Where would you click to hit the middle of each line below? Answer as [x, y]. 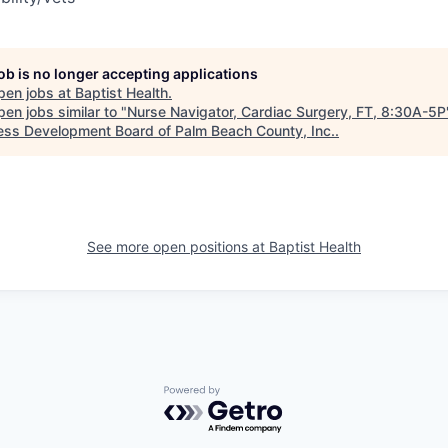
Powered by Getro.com [251, 394]
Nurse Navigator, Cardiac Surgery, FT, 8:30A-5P [286, 111]
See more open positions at [178, 246]
